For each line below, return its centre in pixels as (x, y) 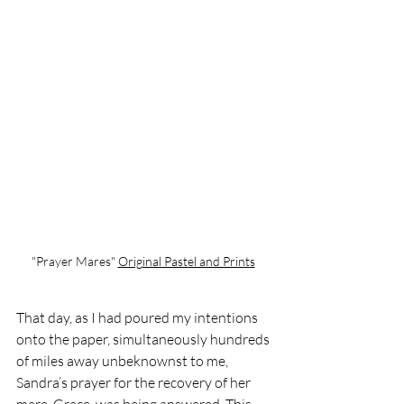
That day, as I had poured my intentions (138, 318)
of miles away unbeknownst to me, (124, 361)
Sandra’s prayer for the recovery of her (135, 383)
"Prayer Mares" (74, 262)
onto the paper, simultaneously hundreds (144, 340)
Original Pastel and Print (184, 262)
